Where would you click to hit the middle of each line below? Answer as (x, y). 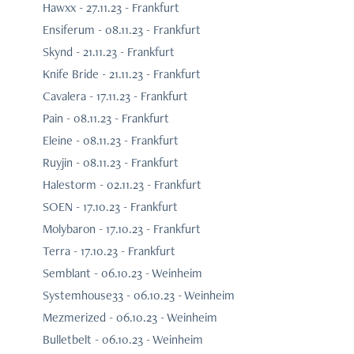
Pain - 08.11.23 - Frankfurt (105, 119)
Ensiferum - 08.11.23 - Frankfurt (121, 30)
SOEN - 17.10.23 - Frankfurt (110, 207)
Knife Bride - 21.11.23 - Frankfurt (121, 74)
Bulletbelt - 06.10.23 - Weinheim (122, 340)
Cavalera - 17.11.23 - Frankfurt (115, 96)
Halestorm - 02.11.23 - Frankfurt (122, 185)
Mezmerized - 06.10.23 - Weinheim (130, 318)
